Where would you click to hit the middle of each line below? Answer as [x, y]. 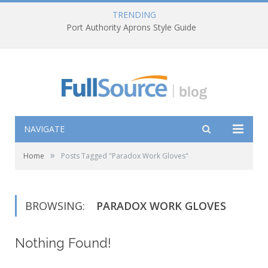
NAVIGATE [44, 129]
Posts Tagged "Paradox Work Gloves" [125, 156]
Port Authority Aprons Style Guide [131, 28]
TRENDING [134, 15]
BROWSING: [57, 206]
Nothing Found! [63, 243]
